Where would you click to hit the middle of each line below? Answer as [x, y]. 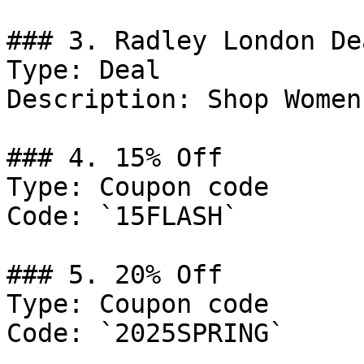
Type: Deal [84, 70]
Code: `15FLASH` [122, 216]
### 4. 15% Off [115, 158]
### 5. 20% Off [115, 275]
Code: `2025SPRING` [145, 333]
